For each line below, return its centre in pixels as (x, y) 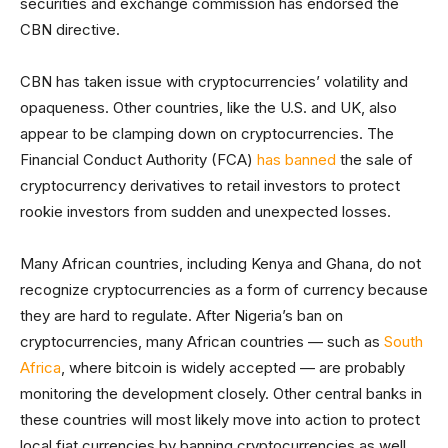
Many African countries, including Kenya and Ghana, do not (220, 264)
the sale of (374, 160)
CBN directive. (70, 30)
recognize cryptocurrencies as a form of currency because (224, 290)
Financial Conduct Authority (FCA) (138, 160)
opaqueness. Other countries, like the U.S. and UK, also (208, 108)
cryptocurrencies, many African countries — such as (202, 342)
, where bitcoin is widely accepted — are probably (233, 368)
